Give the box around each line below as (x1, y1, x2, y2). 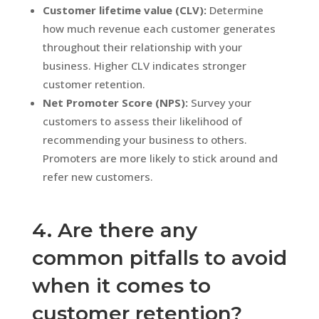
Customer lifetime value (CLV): (42, 2, 206, 17)
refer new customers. (42, 169, 153, 184)
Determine (206, 2, 263, 17)
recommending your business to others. (42, 132, 247, 147)
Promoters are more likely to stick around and (42, 150, 278, 165)
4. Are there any (31, 217, 197, 242)
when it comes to (31, 273, 211, 298)
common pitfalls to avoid (31, 245, 287, 270)
